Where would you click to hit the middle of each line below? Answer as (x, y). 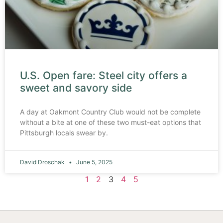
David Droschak (43, 162)
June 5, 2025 (94, 162)
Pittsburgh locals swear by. (64, 132)
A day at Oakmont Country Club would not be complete (110, 111)
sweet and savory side (76, 88)
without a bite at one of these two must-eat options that (111, 122)
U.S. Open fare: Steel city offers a (104, 75)
